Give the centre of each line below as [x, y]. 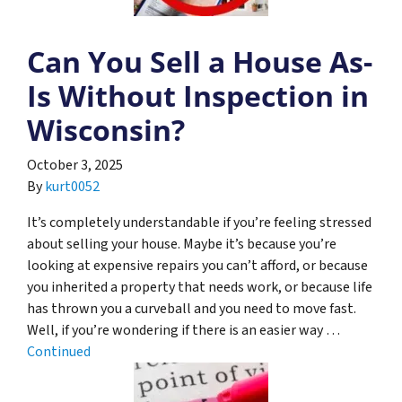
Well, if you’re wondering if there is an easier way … [184, 330]
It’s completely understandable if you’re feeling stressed [199, 222]
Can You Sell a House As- [200, 61]
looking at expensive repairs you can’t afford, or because [197, 265]
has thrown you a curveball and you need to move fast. [193, 308]
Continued [59, 351]
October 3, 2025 [75, 165]
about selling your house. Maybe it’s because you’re [182, 244]
